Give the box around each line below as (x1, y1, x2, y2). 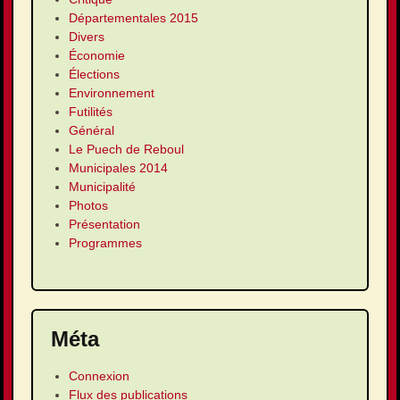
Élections (69, 67, 120, 82)
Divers (69, 29, 104, 45)
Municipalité (69, 179, 136, 195)
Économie (69, 48, 125, 63)
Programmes (69, 236, 142, 251)
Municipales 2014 (69, 161, 168, 176)
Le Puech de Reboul (69, 142, 184, 157)
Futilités (69, 104, 112, 120)
